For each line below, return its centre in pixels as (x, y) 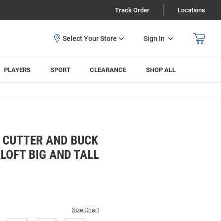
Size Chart (86, 210)
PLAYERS (18, 70)
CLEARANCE (108, 70)
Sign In (154, 38)
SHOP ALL (161, 70)
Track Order (132, 10)
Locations (191, 10)
